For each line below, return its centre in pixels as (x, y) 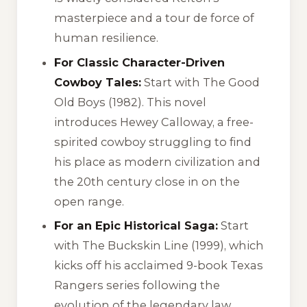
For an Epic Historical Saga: (136, 225)
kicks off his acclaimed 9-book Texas (159, 265)
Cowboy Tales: (98, 82)
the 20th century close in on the (147, 181)
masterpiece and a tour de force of (155, 18)
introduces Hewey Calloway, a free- (154, 122)
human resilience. (107, 38)
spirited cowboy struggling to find (153, 142)
